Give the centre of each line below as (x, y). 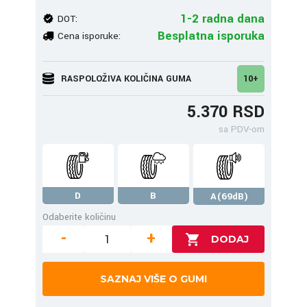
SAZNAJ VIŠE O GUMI (153, 279)
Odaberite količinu (79, 217)
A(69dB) (229, 196)
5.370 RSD (226, 112)
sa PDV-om (242, 129)
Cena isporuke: (89, 36)
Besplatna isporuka (211, 36)
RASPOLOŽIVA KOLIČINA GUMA (126, 78)
